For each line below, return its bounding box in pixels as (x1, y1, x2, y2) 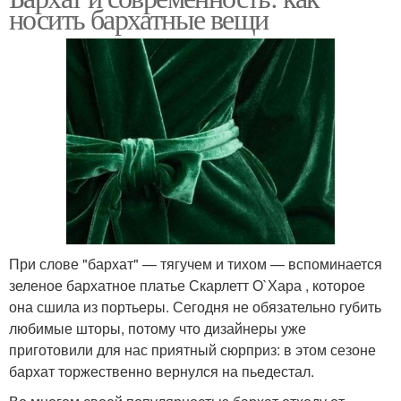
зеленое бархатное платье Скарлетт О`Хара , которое (9, 274, 365, 295)
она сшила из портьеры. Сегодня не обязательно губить (9, 295, 381, 317)
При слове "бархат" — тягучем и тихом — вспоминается (9, 252, 382, 274)
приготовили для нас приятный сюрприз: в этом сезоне (9, 338, 376, 360)
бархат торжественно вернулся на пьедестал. (9, 360, 314, 381)
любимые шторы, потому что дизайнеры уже (9, 317, 306, 338)
